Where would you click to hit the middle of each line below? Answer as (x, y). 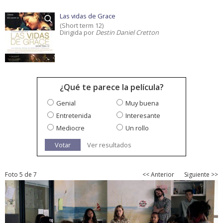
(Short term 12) (82, 26)
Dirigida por (78, 33)
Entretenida (74, 116)
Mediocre (70, 128)
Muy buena (142, 103)
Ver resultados (109, 145)
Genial (66, 103)
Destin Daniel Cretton (127, 33)
